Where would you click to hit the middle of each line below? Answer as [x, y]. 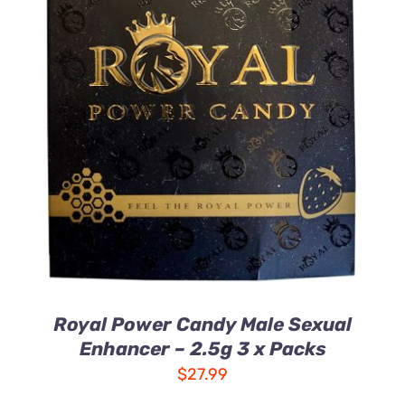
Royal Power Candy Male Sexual [202, 324]
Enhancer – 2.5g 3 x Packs [202, 348]
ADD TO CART [188, 107]
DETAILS [83, 127]
